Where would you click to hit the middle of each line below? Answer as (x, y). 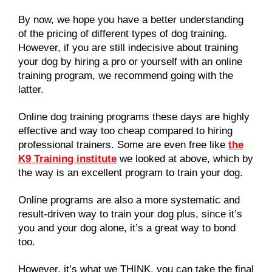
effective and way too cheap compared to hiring (125, 131)
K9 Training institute (67, 158)
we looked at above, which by (185, 158)
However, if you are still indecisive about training (128, 47)
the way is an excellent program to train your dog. (131, 172)
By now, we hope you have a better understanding (131, 19)
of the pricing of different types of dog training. (123, 33)
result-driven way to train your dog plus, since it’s (130, 214)
